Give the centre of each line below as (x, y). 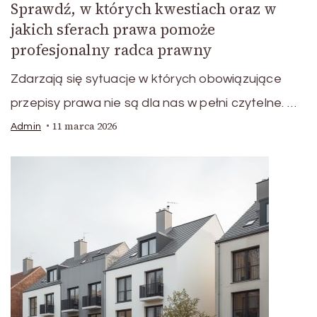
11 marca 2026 (85, 126)
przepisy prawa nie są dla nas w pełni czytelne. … (154, 103)
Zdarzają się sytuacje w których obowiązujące (146, 79)
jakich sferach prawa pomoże (113, 29)
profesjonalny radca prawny (111, 50)
